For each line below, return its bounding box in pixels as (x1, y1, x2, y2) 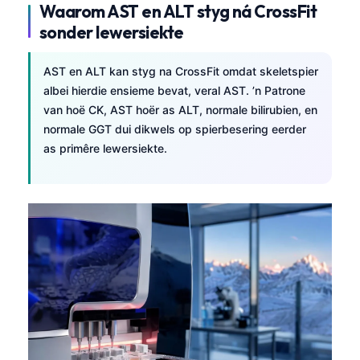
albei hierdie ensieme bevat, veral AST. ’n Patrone (43, 83, 305, 97)
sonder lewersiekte (39, 21, 184, 43)
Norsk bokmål (63, 316, 137, 330)
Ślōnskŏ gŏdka (63, 342, 142, 357)
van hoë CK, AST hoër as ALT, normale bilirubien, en (43, 102, 317, 117)
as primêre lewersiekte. (43, 141, 167, 155)
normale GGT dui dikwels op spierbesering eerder (43, 121, 306, 136)
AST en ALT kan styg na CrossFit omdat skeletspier (43, 63, 318, 78)
